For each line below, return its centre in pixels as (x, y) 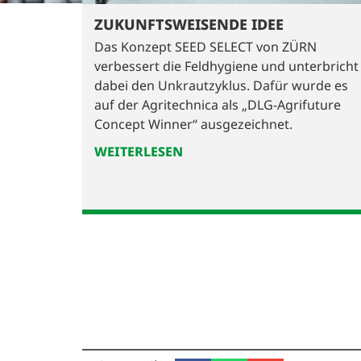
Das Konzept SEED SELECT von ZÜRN (205, 47)
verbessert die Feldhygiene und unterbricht (226, 66)
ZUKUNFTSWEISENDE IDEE (189, 25)
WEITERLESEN (139, 152)
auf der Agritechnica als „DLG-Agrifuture (218, 105)
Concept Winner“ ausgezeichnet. (193, 124)
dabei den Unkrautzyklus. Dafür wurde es (221, 86)
